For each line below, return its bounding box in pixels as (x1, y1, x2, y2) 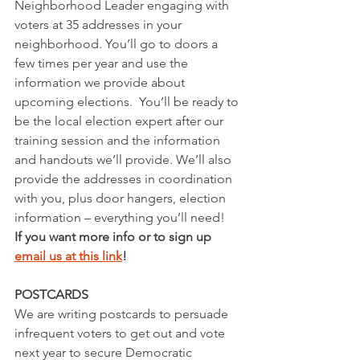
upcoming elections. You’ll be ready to (14, 94, 242, 110)
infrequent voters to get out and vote (14, 325, 228, 342)
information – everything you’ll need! (14, 210, 225, 226)
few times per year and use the (14, 55, 191, 72)
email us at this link (14, 248, 122, 264)
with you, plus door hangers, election (14, 190, 229, 207)
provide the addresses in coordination (14, 171, 235, 187)
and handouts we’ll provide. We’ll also (14, 152, 235, 168)
